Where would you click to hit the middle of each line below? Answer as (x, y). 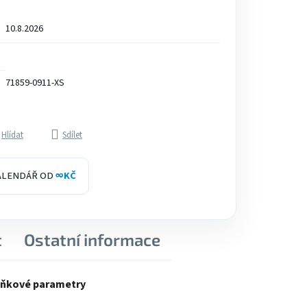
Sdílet (72, 135)
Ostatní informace (92, 240)
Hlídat (12, 135)
